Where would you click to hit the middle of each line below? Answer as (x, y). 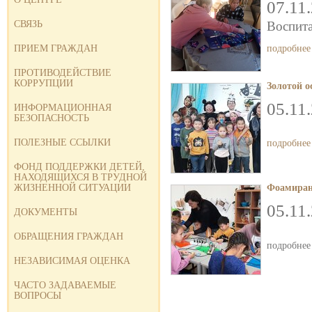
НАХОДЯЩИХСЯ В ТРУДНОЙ (80, 177)
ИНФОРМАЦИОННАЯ (63, 107)
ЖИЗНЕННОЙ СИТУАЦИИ (72, 187)
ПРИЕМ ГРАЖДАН (56, 48)
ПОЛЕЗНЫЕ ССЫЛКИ (62, 142)
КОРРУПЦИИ (44, 83)
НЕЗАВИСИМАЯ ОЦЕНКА (72, 260)
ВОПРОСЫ (38, 295)
